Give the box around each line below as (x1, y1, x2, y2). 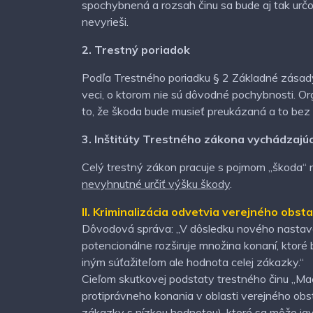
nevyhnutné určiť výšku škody (82, 177, 230, 191)
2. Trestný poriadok (82, 43, 190, 57)
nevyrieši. (82, 15, 129, 29)
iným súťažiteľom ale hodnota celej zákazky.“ (82, 255, 304, 269)
